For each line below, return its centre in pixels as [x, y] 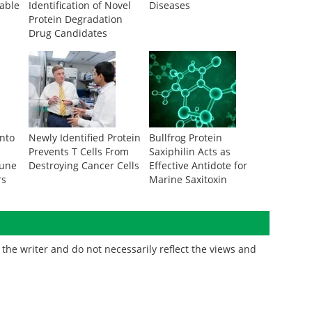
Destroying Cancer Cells [84, 165]
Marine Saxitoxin [188, 179]
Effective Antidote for [198, 165]
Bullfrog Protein [185, 138]
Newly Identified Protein [84, 138]
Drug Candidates [68, 33]
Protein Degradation [75, 19]
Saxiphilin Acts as [189, 151]
